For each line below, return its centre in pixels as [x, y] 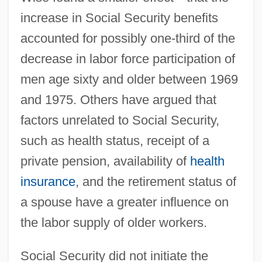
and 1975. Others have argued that [118, 99]
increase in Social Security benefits [119, 18]
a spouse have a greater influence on [124, 202]
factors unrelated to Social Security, [120, 120]
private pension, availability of [105, 161]
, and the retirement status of [156, 181]
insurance [48, 181]
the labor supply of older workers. [113, 222]
